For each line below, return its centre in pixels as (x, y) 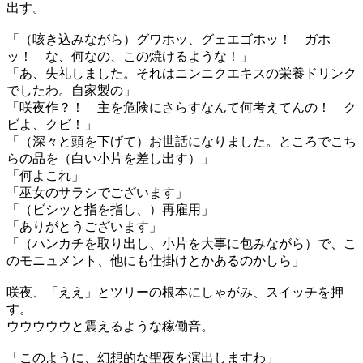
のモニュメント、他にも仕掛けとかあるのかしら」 (156, 261)
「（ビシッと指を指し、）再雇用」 (110, 209)
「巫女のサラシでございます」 (97, 192)
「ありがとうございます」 (84, 226)
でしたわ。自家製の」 (71, 90)
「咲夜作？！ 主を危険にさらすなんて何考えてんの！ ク (181, 107)
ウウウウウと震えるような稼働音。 (110, 326)
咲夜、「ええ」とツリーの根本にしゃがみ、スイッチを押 (175, 292)
